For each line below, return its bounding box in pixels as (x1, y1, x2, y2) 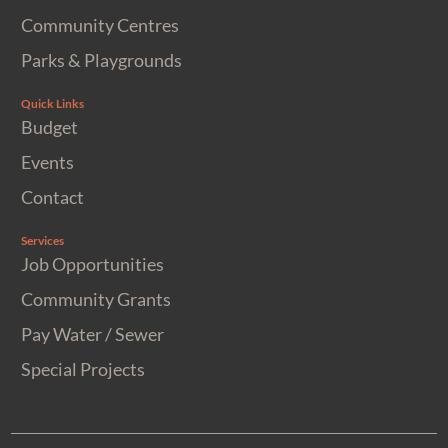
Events (21, 151, 75, 174)
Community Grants (21, 288, 172, 311)
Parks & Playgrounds (21, 49, 183, 72)
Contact (21, 186, 85, 209)
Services (21, 233, 65, 249)
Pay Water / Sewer (21, 323, 165, 346)
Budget (21, 116, 79, 139)
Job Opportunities (21, 253, 165, 276)
